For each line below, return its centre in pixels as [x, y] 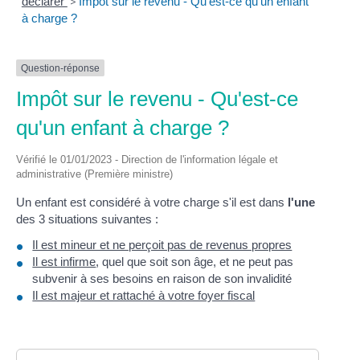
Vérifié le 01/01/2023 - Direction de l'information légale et [147, 160]
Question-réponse [61, 68]
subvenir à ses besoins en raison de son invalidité [162, 278]
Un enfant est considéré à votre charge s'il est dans [152, 202]
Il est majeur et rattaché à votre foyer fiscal [144, 295]
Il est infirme [64, 261]
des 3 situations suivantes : [88, 219]
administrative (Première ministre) [95, 174]
